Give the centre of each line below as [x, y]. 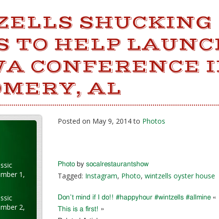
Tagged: [71, 176]
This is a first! [78, 209]
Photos [154, 121]
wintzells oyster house [180, 176]
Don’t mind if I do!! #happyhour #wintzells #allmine [134, 197]
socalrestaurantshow [117, 164]
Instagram [101, 176]
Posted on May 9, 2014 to [100, 121]
